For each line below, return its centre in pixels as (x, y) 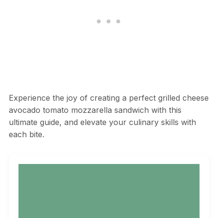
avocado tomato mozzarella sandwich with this (95, 110)
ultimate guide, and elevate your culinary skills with (102, 122)
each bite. (26, 135)
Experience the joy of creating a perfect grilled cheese (109, 98)
